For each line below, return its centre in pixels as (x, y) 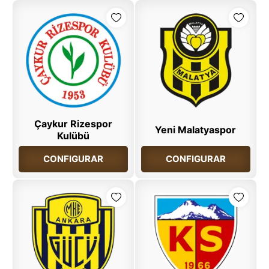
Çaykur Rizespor (74, 124)
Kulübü (74, 136)
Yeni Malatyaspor (196, 130)
